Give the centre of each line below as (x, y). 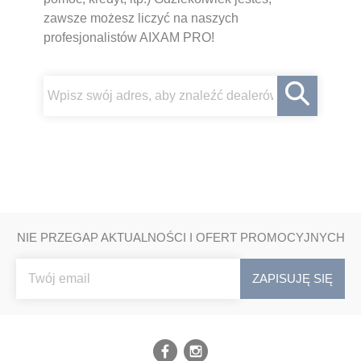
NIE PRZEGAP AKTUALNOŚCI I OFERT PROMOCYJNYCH (180, 237)
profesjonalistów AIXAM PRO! (129, 37)
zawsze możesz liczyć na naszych (141, 18)
